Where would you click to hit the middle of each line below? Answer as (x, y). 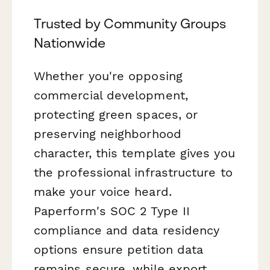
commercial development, (111, 95)
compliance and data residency (127, 230)
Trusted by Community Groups (130, 23)
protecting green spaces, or (116, 114)
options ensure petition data (119, 249)
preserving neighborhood (108, 133)
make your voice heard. (103, 191)
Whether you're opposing (108, 76)
